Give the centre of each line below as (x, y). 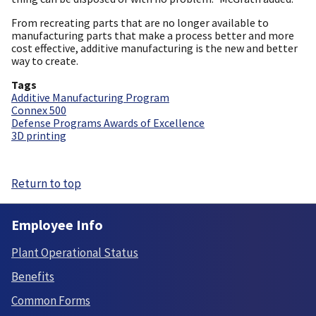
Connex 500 (39, 110)
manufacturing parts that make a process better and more (153, 35)
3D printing (39, 135)
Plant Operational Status (75, 253)
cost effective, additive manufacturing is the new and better (154, 48)
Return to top (46, 183)
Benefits (33, 277)
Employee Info (57, 225)
